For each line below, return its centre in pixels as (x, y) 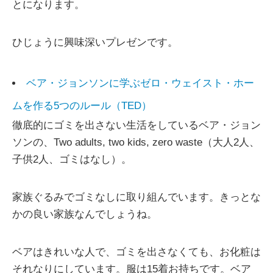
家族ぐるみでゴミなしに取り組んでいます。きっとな (136, 197)
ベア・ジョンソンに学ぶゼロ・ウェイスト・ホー (140, 83)
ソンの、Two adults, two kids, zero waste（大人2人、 (136, 143)
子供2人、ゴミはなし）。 (72, 160)
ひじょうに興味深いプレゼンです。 (95, 43)
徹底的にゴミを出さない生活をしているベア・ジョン (136, 126)
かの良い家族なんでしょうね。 (85, 214)
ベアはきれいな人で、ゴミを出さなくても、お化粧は (136, 252)
